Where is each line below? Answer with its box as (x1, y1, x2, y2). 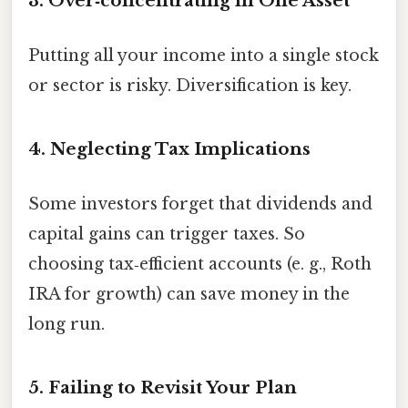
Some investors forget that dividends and (28, 193, 372, 214)
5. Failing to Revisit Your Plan (28, 377, 297, 399)
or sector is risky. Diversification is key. (28, 75, 352, 96)
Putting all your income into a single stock (28, 45, 379, 66)
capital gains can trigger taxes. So (28, 223, 305, 244)
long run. (28, 313, 105, 334)
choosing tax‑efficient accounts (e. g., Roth (28, 253, 372, 274)
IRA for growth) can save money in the (28, 283, 350, 304)
